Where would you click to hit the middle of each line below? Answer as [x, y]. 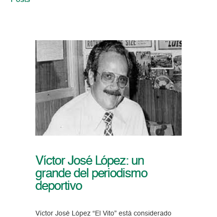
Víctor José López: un [90, 162]
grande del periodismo [91, 174]
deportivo [58, 187]
